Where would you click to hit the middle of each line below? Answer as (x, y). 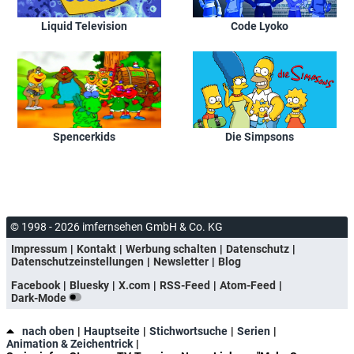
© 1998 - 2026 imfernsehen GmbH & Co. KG (117, 227)
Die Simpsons (259, 137)
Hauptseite (112, 331)
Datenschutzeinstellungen (77, 262)
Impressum (39, 249)
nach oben (48, 331)
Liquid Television (84, 26)
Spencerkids (84, 137)
